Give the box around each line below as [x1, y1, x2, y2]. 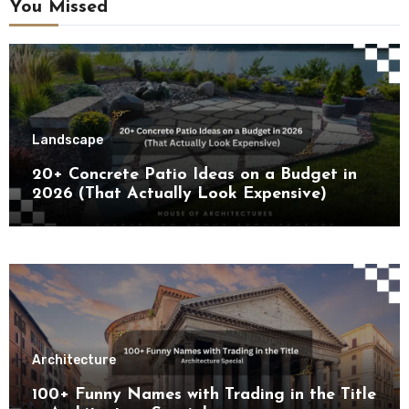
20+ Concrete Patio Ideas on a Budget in [31, 166, 357, 184]
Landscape [31, 132, 103, 149]
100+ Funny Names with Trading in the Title [31, 385, 376, 404]
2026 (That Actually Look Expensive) [31, 185, 327, 204]
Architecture [31, 351, 116, 368]
